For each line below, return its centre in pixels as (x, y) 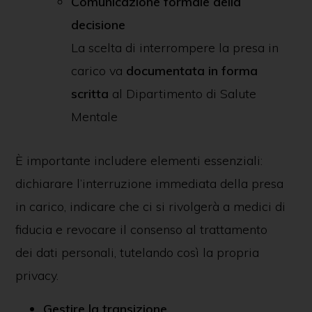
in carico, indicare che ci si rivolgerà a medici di (150, 206)
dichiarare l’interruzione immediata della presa (149, 184)
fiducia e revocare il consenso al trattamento (141, 229)
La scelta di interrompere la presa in (174, 48)
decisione (98, 25)
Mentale (94, 117)
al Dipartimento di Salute (184, 94)
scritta (89, 94)
